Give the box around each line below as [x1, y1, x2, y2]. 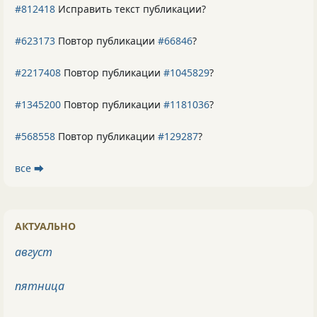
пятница [15, 278, 64, 294]
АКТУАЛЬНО [15, 219, 76, 234]
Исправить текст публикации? [55, 2, 206, 16]
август [15, 244, 52, 260]
